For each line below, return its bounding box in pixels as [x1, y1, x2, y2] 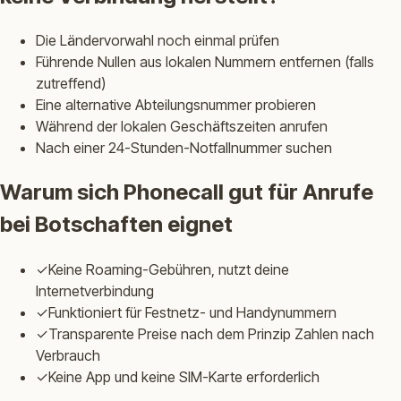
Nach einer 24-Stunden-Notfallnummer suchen [36, 139, 332, 158]
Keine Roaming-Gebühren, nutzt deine [48, 260, 289, 279]
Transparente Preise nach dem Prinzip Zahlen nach [48, 325, 374, 344]
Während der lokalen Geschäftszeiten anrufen [36, 117, 328, 136]
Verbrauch [36, 346, 100, 365]
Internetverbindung [36, 282, 154, 301]
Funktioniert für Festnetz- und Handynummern [48, 303, 337, 322]
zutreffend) [36, 74, 106, 93]
